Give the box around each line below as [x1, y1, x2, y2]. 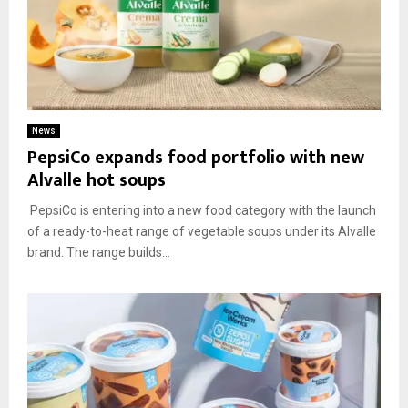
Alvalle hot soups [27, 164, 166, 196]
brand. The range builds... [27, 244, 170, 260]
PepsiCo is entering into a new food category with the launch [27, 202, 376, 218]
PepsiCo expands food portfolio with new [27, 141, 364, 173]
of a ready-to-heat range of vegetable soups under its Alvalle [27, 223, 376, 239]
